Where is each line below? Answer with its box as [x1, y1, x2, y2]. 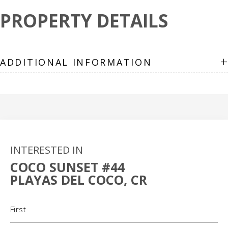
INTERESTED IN [10, 143, 83, 157]
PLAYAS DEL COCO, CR [10, 171, 147, 188]
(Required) [36, 196, 65, 205]
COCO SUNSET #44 [10, 158, 125, 176]
